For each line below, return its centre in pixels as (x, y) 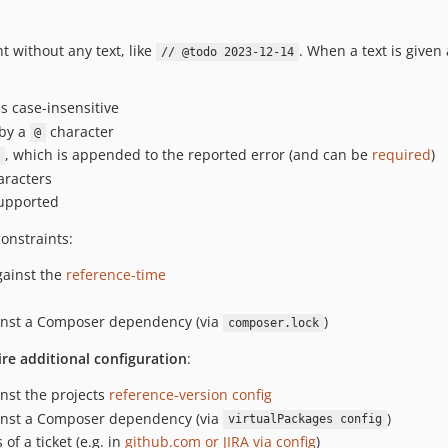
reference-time (115, 274)
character (80, 131)
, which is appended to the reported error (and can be (188, 154)
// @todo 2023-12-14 (227, 52)
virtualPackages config (304, 419)
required (401, 154)
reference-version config (190, 394)
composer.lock (273, 323)
